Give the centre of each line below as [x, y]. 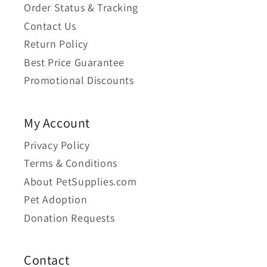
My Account [57, 122]
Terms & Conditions [71, 163]
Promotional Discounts [79, 80]
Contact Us [50, 26]
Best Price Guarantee [74, 62]
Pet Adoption [56, 199]
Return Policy [56, 44]
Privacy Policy [57, 145]
